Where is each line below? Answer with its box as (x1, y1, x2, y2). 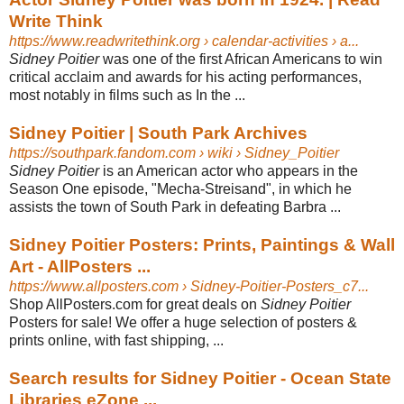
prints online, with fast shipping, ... (9, 332, 224, 348)
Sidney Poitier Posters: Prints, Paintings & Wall (9, 234, 395, 254)
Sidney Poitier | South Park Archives (9, 123, 308, 142)
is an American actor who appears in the (99, 162, 358, 179)
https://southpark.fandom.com (9, 144, 196, 161)
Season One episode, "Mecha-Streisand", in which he (9, 180, 352, 197)
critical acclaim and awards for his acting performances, (9, 69, 362, 85)
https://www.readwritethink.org (9, 32, 200, 49)
